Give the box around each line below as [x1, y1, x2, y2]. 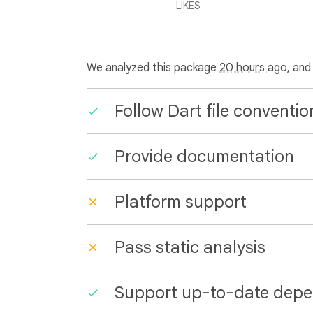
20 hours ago [219, 61, 287, 75]
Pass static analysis [115, 237, 265, 258]
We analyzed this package [87, 61, 219, 75]
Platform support [115, 191, 247, 212]
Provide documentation [115, 146, 294, 167]
